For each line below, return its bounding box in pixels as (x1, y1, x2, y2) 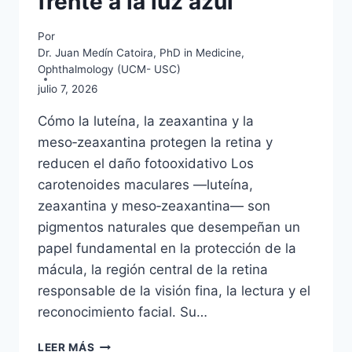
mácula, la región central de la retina (38, 262, 268, 278)
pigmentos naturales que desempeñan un (38, 219, 300, 236)
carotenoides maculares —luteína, (38, 177, 253, 193)
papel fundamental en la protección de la (38, 240, 296, 257)
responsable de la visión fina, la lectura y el (38, 283, 310, 299)
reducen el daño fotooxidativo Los (38, 156, 254, 172)
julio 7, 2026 (38, 82, 97, 96)
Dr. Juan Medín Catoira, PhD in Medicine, (38, 46, 244, 60)
